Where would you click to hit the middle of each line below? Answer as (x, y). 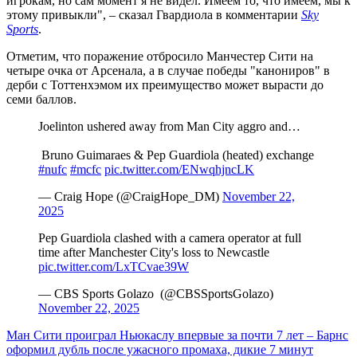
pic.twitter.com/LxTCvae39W (114, 266)
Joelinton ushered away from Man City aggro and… (169, 126)
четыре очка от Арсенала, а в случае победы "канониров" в (168, 70)
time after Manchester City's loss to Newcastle (154, 252)
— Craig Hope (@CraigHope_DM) (130, 196)
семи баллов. (41, 99)
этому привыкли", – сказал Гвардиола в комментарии (154, 14)
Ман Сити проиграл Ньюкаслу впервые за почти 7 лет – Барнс (177, 335)
